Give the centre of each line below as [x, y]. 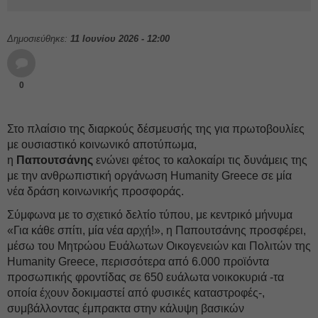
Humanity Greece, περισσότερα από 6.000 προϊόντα [138, 262]
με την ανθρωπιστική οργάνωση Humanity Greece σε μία [149, 176]
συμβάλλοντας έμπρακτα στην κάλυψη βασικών [126, 308]
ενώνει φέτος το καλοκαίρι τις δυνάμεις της [202, 160]
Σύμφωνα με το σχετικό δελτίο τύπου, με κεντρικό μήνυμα [150, 215]
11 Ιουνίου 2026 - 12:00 [120, 39]
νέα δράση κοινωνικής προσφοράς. [95, 191]
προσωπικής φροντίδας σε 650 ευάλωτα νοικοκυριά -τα [146, 277]
